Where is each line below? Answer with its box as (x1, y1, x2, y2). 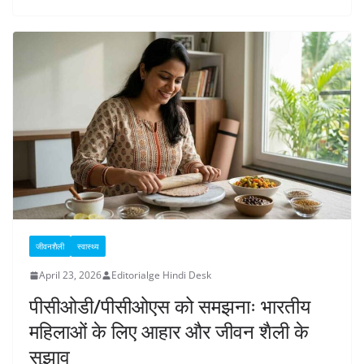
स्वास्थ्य (77, 240, 99, 253)
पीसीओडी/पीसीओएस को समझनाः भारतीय (29, 292, 310, 320)
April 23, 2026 (39, 268, 102, 283)
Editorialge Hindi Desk (111, 268, 211, 283)
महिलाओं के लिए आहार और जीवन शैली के (29, 318, 309, 345)
